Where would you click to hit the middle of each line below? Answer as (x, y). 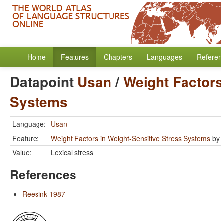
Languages (165, 57)
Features (75, 57)
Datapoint (44, 82)
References (43, 174)
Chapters (118, 57)
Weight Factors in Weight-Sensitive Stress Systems (130, 138)
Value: (22, 152)
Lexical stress (72, 152)
